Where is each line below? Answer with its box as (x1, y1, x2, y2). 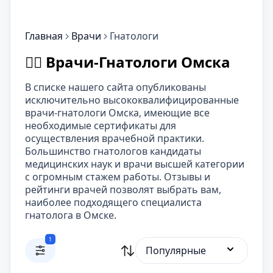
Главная (25, 29, 63, 43)
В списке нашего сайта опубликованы (25, 80, 206, 94)
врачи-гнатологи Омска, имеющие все (25, 106, 210, 119)
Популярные (146, 244, 206, 257)
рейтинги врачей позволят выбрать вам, (25, 183, 221, 196)
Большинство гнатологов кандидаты (25, 144, 201, 158)
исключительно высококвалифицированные (25, 93, 239, 107)
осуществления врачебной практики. (25, 132, 204, 145)
